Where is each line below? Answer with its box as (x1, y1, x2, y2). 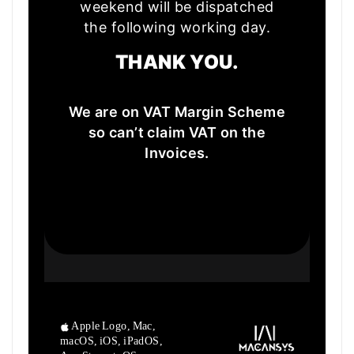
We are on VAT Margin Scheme (68, 103, 286, 120)
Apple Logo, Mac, (70, 319, 156, 332)
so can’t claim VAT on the (88, 123, 266, 141)
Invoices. (145, 144, 209, 161)
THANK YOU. (115, 50, 239, 73)
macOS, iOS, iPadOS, (60, 334, 164, 347)
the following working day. (83, 18, 271, 36)
